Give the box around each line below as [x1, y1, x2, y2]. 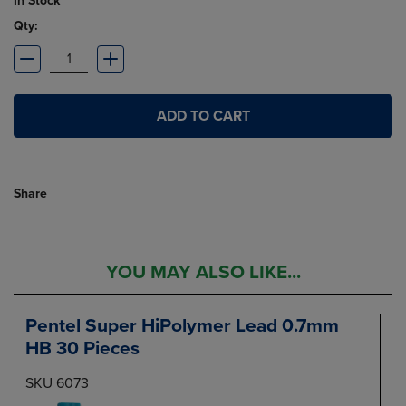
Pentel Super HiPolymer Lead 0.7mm [25, 314, 339, 338]
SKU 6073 [25, 373, 89, 392]
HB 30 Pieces [25, 337, 140, 361]
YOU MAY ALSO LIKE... [105, 261, 301, 285]
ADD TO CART [156, 106, 250, 125]
